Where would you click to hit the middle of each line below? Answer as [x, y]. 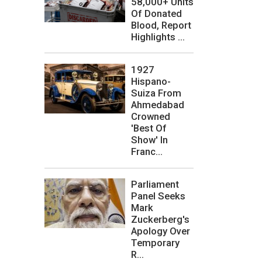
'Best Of [149, 128]
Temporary [155, 243]
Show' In [149, 140]
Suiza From [156, 93]
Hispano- [151, 81]
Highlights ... [158, 37]
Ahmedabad [158, 105]
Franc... [147, 151]
